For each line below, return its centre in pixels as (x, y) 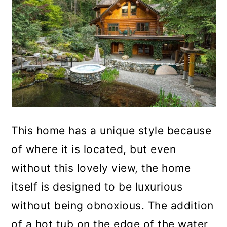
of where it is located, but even (94, 149)
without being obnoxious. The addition (112, 206)
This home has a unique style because (111, 131)
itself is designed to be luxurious (97, 187)
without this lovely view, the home (101, 168)
